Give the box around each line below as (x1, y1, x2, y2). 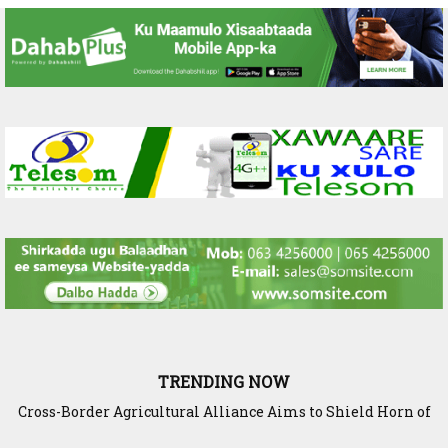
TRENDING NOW (158, 371, 290, 393)
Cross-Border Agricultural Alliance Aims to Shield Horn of (17, 402, 431, 422)
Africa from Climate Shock (126, 418, 322, 438)
